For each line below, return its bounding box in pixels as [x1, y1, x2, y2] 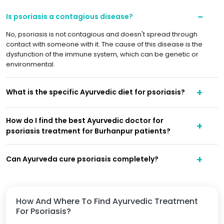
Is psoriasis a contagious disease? [6, 11, 133, 22]
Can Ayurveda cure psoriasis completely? [6, 154, 158, 164]
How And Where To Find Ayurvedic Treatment [16, 195, 198, 207]
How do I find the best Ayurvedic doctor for [6, 115, 163, 125]
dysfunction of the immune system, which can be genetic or [6, 49, 198, 59]
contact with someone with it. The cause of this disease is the [6, 39, 202, 49]
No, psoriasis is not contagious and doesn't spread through [6, 29, 197, 39]
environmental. [6, 59, 55, 69]
